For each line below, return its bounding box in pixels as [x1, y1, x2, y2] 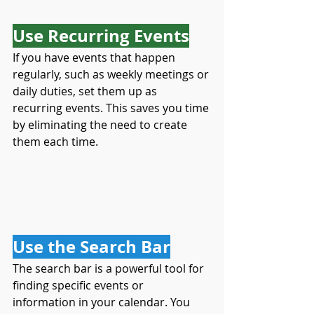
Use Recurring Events [13, 24, 189, 48]
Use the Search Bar [13, 235, 170, 259]
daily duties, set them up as [13, 83, 160, 99]
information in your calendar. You [13, 294, 193, 310]
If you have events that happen [13, 50, 178, 65]
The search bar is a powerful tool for [13, 261, 207, 276]
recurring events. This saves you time [13, 100, 212, 116]
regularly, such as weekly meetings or [13, 67, 212, 82]
